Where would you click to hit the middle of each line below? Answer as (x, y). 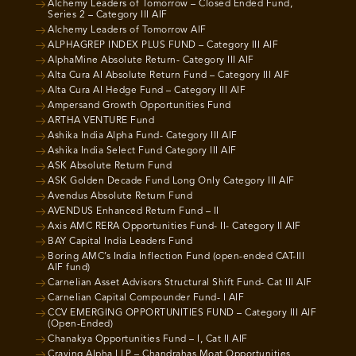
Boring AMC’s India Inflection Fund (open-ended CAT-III (176, 256)
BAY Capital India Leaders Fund (120, 241)
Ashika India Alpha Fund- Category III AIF (143, 135)
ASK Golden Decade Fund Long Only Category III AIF (171, 181)
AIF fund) (69, 267)
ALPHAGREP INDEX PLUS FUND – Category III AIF (163, 45)
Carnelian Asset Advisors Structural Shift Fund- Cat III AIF (180, 282)
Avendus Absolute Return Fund (120, 196)
